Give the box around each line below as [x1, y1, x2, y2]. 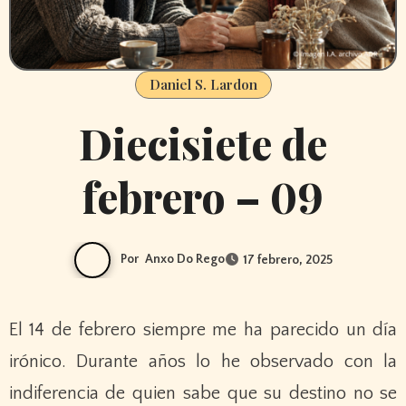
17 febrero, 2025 [242, 253, 333, 268]
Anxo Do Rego [144, 251, 225, 266]
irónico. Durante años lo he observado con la [8, 351, 398, 372]
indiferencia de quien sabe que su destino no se [8, 382, 398, 403]
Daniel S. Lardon [149, 74, 257, 93]
